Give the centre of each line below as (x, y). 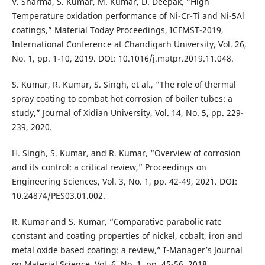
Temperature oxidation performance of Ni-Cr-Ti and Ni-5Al (128, 16)
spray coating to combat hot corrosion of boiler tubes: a (122, 99)
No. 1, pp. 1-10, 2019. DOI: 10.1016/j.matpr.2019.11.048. (122, 59)
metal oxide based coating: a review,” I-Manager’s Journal (127, 250)
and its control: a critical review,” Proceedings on (109, 167)
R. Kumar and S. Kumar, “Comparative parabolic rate (117, 222)
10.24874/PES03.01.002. (58, 196)
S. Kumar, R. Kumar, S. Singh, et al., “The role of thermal (124, 85)
